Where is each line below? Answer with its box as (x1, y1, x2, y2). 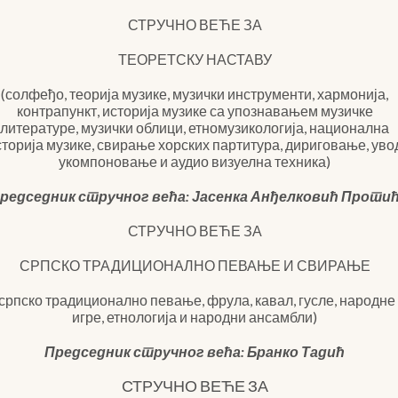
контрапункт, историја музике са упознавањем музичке (16, 102, 373, 119)
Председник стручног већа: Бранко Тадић (44, 343, 346, 360)
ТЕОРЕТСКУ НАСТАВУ (117, 51, 272, 68)
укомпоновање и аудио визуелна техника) (59, 153, 331, 170)
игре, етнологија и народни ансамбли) (72, 308, 318, 325)
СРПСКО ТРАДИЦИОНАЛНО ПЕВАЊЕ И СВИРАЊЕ (19, 257, 370, 274)
